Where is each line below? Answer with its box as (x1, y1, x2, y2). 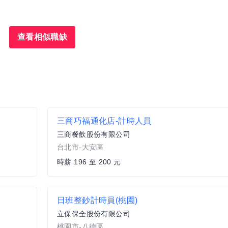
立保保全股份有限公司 (57, 210, 130, 218)
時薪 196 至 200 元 (57, 158, 121, 166)
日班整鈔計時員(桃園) (57, 196, 138, 205)
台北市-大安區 (57, 143, 104, 152)
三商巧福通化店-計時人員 (57, 117, 152, 126)
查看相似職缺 (17, 33, 68, 42)
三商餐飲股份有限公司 (57, 130, 130, 139)
